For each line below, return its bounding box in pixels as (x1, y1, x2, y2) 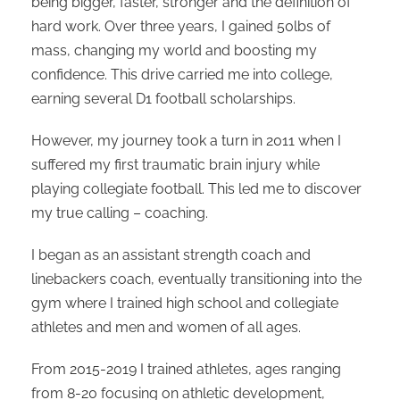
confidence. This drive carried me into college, (31, 65, 333, 83)
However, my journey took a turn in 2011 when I (31, 131, 341, 149)
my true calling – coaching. (31, 204, 208, 221)
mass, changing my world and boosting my (31, 41, 317, 59)
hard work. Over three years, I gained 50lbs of (31, 17, 330, 35)
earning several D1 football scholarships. (31, 89, 296, 107)
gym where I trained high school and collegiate (31, 294, 338, 312)
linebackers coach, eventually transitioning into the (31, 270, 362, 287)
